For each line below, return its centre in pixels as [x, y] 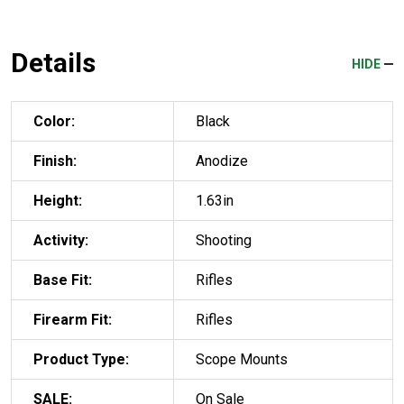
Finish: [55, 161]
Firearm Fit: [73, 319]
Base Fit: [63, 280]
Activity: [61, 240]
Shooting [224, 240]
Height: [58, 200]
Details [53, 62]
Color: [54, 121]
